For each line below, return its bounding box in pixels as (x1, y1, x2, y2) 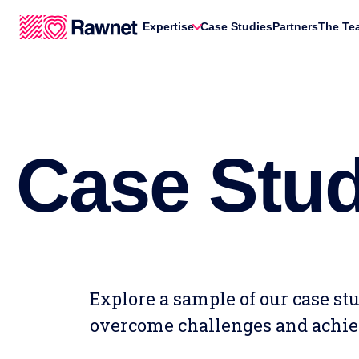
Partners (272, 20, 318, 33)
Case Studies (200, 20, 272, 33)
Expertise (143, 20, 194, 33)
